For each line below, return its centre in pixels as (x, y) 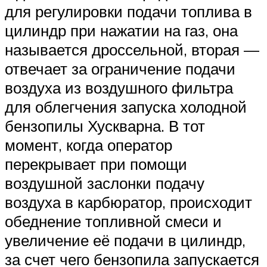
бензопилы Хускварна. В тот (105, 125)
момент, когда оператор (89, 145)
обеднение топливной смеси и (113, 221)
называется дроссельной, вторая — (132, 49)
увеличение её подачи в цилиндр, (125, 240)
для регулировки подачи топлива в (128, 11)
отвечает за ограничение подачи (120, 68)
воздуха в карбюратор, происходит (128, 202)
